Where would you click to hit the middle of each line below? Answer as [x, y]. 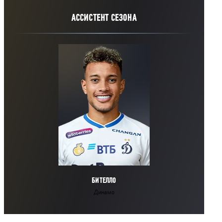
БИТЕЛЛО [104, 180]
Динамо [104, 192]
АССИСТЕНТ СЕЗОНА [104, 17]
